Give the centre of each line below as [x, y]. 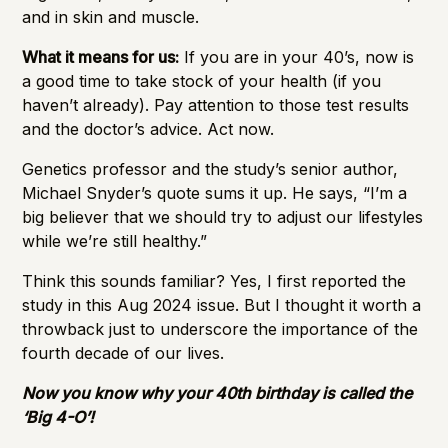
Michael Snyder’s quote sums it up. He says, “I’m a [215, 192]
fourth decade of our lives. [123, 352]
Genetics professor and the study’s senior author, [210, 168]
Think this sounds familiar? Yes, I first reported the [214, 280]
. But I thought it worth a [328, 304]
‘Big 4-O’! [58, 416]
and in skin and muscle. [111, 16]
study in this [70, 304]
